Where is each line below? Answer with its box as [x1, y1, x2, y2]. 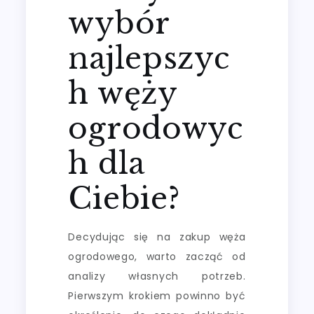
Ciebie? [68, 179, 180, 217]
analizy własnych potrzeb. [68, 268, 246, 283]
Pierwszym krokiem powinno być [68, 288, 246, 303]
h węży [68, 74, 177, 111]
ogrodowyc [68, 109, 243, 146]
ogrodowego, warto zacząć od [68, 249, 246, 264]
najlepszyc [68, 39, 230, 76]
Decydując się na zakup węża [68, 229, 246, 244]
